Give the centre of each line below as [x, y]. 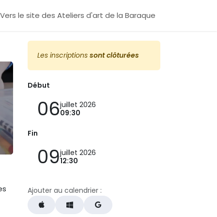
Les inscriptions [63, 55]
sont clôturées [114, 55]
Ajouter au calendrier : [65, 190]
